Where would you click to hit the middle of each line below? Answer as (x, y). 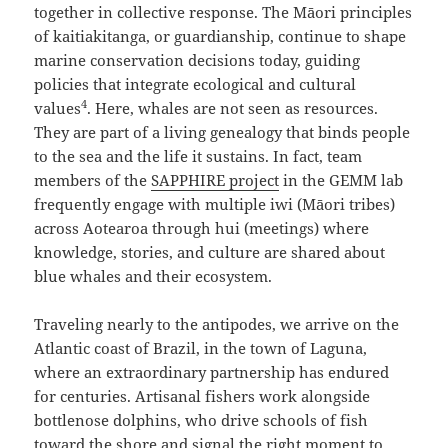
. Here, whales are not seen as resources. (233, 108)
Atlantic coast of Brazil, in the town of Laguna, (201, 348)
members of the (93, 180)
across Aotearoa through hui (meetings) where (202, 228)
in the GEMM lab (341, 180)
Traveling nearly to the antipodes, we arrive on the (217, 324)
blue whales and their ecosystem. (153, 276)
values (58, 108)
